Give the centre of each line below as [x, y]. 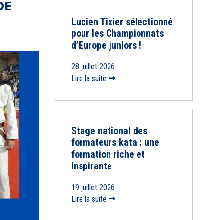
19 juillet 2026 [93, 188]
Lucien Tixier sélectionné [122, 22]
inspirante [91, 166]
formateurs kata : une [115, 143]
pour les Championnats [117, 34]
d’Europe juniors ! [106, 45]
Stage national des [109, 131]
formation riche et [108, 154]
